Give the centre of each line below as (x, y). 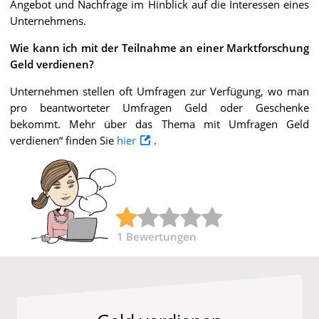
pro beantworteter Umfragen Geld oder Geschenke (159, 107)
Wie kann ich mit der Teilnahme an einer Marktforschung (159, 47)
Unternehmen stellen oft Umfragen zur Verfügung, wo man (159, 91)
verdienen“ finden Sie (63, 140)
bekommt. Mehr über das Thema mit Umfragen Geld (159, 124)
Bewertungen (161, 236)
